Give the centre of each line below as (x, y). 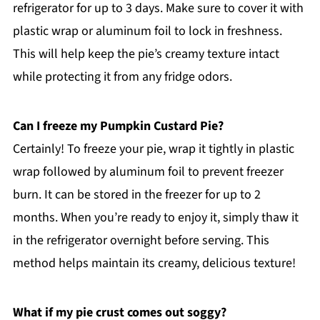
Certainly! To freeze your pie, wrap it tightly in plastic (153, 149)
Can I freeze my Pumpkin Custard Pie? (118, 126)
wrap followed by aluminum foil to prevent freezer (148, 171)
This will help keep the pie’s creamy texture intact (146, 54)
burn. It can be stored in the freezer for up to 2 (136, 194)
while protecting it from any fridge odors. (122, 76)
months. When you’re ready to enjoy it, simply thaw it (155, 217)
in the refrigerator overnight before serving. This (141, 240)
